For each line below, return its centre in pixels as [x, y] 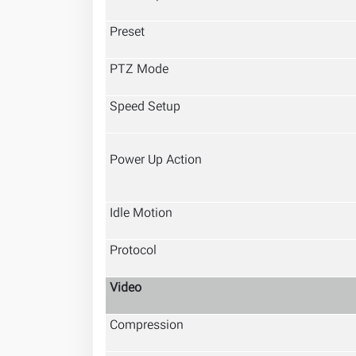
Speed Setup [145, 108]
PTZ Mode [139, 70]
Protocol [133, 252]
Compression [147, 326]
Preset [127, 33]
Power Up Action [156, 161]
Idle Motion [141, 214]
